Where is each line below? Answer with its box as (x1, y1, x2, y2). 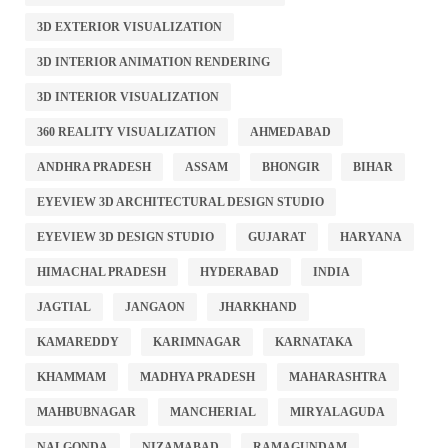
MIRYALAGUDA (289, 404, 385, 419)
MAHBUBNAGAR (37, 404, 136, 419)
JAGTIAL (37, 299, 91, 314)
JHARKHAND (218, 299, 297, 314)
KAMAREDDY (37, 334, 119, 349)
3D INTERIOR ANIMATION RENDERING (37, 54, 270, 69)
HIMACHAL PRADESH (37, 264, 166, 279)
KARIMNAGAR (152, 334, 241, 349)
